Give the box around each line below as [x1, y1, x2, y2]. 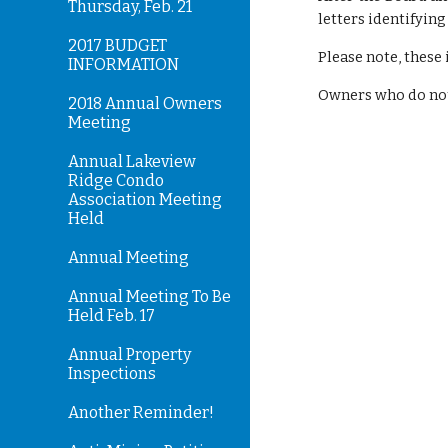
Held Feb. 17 [68, 306, 155, 325]
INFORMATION [68, 55, 179, 74]
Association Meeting [68, 190, 222, 209]
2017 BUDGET [68, 36, 167, 55]
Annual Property [68, 345, 191, 364]
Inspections [68, 364, 156, 383]
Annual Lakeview [68, 152, 196, 171]
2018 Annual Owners [68, 94, 222, 113]
